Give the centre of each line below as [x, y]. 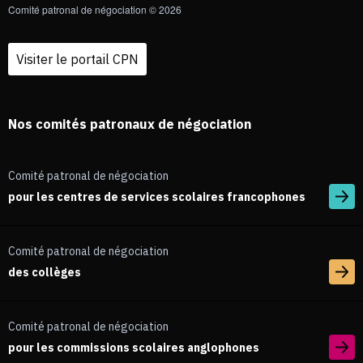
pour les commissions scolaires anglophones [134, 348]
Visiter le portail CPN [77, 60]
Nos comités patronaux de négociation [130, 124]
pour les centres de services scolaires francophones [157, 197]
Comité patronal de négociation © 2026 [95, 10]
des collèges [45, 273]
